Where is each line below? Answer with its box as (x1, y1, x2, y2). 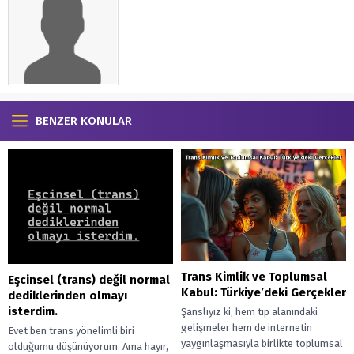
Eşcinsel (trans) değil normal (8, 272, 170, 287)
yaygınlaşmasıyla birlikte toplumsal (181, 337, 343, 349)
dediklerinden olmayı (8, 288, 127, 303)
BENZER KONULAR (36, 114, 132, 129)
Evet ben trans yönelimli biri (8, 324, 134, 337)
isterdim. (8, 303, 58, 318)
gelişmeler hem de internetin (181, 321, 312, 333)
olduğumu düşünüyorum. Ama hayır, (8, 340, 168, 352)
